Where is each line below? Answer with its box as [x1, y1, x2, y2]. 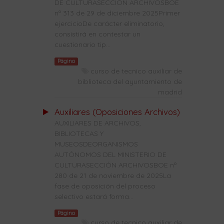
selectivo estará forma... [54, 191, 133, 201]
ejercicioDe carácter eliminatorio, [54, 19, 164, 28]
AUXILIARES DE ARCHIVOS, [54, 118, 141, 127]
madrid [158, 87, 182, 96]
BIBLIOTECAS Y [54, 128, 103, 138]
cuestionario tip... [54, 40, 110, 49]
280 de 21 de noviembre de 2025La [54, 170, 171, 180]
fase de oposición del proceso [54, 181, 155, 190]
